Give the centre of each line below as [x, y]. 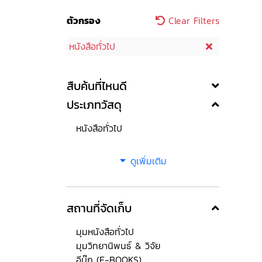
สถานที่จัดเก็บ [99, 208]
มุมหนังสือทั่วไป [105, 232]
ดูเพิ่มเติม [148, 161]
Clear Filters [192, 20]
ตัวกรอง [84, 20]
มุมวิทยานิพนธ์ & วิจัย [118, 246]
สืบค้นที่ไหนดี [97, 86]
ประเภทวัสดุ [94, 105]
